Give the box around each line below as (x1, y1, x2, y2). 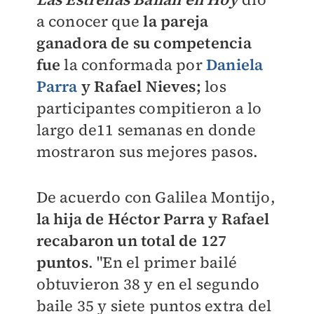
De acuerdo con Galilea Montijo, (36, 186, 275, 207)
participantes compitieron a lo (36, 97, 262, 118)
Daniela (205, 54, 264, 75)
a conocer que (36, 11, 140, 32)
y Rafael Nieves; (77, 76, 201, 97)
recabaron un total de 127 (36, 230, 227, 251)
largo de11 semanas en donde (36, 119, 256, 140)
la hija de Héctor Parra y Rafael (36, 208, 269, 229)
